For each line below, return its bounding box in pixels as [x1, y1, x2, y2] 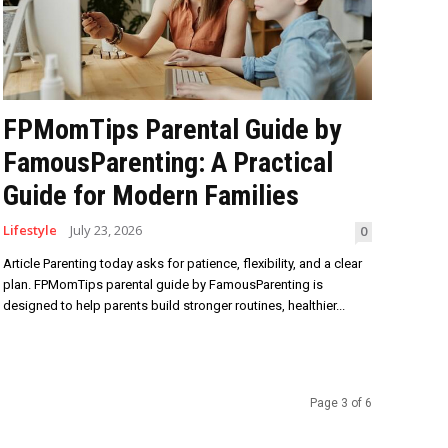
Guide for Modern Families [2, 179, 299, 213]
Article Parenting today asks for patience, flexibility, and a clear [2, 256, 362, 272]
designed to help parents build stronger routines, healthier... [2, 298, 345, 314]
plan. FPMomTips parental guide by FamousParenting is [2, 277, 323, 293]
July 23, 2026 [69, 221, 142, 240]
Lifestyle [2, 221, 57, 240]
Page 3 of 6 [310, 396, 372, 411]
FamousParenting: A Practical [2, 146, 333, 180]
